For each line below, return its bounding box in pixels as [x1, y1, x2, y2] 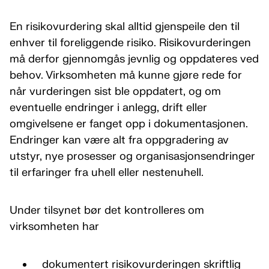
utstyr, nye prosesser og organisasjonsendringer [10, 150, 255, 163]
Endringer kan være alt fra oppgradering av [10, 133, 229, 147]
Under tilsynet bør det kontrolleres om [10, 204, 204, 217]
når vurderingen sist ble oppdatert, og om [10, 85, 221, 98]
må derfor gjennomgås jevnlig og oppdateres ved [10, 52, 259, 66]
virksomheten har [10, 220, 99, 234]
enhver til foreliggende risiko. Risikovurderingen [10, 36, 251, 50]
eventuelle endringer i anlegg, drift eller [10, 101, 207, 115]
